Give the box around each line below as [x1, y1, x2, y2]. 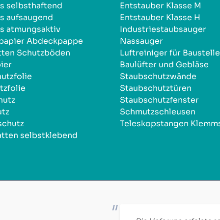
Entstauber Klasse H [120, 12, 200, 23]
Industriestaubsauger [120, 24, 206, 34]
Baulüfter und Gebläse [120, 59, 209, 70]
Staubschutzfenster [120, 94, 199, 105]
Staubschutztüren [120, 82, 192, 93]
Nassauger [120, 35, 163, 46]
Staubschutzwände [120, 71, 196, 82]
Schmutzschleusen [120, 106, 195, 117]
